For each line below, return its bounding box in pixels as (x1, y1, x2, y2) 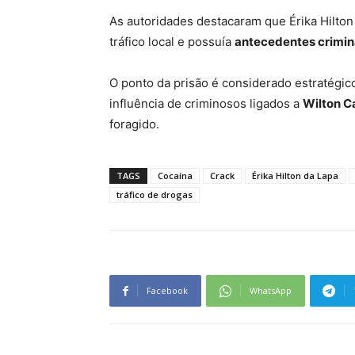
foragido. (109, 116, 159, 132)
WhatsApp (250, 284, 292, 297)
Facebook (147, 284, 188, 297)
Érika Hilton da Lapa (252, 170, 338, 182)
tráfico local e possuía (109, 34, 235, 50)
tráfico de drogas (116, 189, 193, 201)
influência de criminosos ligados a (109, 96, 303, 112)
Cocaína (158, 170, 193, 182)
